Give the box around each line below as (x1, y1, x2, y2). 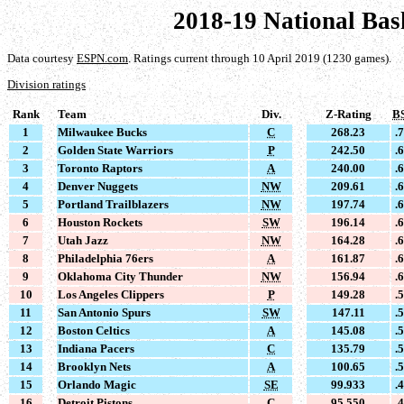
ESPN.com (77, 50, 128, 65)
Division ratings (7, 78, 86, 92)
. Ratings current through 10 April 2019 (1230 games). (128, 50, 391, 65)
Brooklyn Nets (58, 359, 131, 373)
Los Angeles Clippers (58, 287, 164, 301)
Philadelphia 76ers (58, 251, 153, 265)
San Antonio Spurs (58, 305, 151, 319)
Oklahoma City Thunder (58, 269, 183, 283)
